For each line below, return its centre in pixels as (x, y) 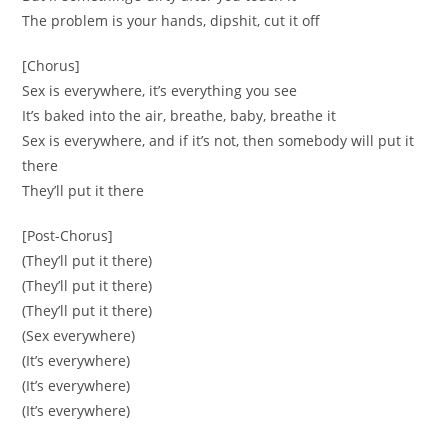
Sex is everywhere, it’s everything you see (160, 90)
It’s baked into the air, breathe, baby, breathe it (179, 115)
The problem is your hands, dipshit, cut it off (171, 20)
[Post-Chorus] (68, 235)
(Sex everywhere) (79, 335)
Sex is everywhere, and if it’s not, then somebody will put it (218, 140)
